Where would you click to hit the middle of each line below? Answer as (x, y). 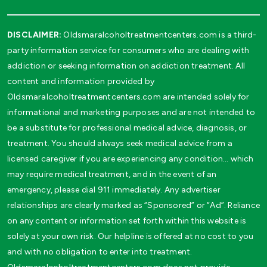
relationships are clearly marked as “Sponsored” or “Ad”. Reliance (134, 206)
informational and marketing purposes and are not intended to (131, 113)
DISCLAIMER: (35, 35)
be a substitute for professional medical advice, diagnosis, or (127, 128)
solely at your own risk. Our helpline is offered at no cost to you (131, 237)
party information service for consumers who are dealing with (128, 51)
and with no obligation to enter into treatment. (100, 252)
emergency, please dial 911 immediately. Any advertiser (114, 190)
